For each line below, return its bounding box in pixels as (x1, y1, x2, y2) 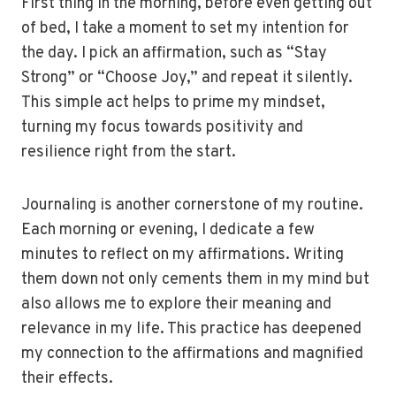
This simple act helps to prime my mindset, (21, 93, 325, 113)
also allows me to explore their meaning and (21, 294, 331, 315)
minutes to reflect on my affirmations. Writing (21, 245, 344, 265)
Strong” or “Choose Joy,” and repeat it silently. (21, 68, 353, 88)
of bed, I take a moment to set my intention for (21, 19, 349, 39)
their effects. (21, 369, 113, 389)
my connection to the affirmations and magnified (21, 344, 363, 364)
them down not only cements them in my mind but (21, 270, 369, 290)
